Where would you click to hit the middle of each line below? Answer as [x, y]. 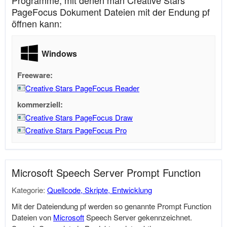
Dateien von [32, 217]
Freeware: [35, 75]
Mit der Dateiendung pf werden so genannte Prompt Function [111, 206]
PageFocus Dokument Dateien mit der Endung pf [111, 12]
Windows [59, 53]
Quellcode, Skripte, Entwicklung [100, 190]
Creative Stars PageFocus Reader [82, 88]
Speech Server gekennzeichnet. [138, 217]
